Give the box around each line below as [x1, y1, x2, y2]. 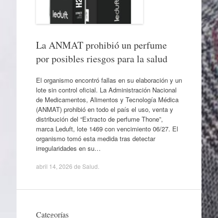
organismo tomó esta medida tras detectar [36, 133, 155, 143]
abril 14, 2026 [36, 162, 73, 170]
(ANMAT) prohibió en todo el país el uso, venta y [36, 104, 173, 114]
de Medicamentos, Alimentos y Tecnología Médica [36, 94, 179, 104]
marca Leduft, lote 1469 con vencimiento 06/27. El [36, 124, 178, 133]
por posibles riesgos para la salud [36, 52, 167, 65]
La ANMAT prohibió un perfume [36, 38, 167, 52]
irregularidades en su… [36, 143, 101, 153]
